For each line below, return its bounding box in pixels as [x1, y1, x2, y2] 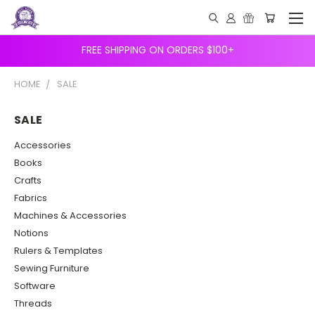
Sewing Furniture [14, 261, 89, 275]
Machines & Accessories [14, 208, 127, 222]
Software [14, 278, 56, 292]
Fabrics [14, 191, 47, 205]
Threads [14, 296, 52, 310]
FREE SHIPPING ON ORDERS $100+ [81, 42, 234, 57]
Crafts [14, 173, 41, 187]
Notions [14, 226, 49, 240]
